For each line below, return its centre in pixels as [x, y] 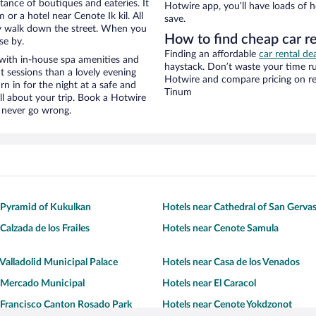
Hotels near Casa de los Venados [231, 263]
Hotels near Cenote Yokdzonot [227, 305]
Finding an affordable [212, 55]
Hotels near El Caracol [209, 284]
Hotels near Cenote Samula [220, 229]
